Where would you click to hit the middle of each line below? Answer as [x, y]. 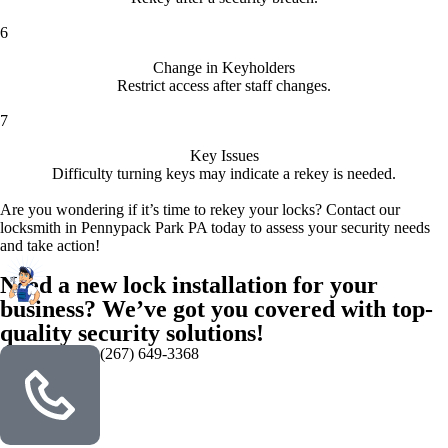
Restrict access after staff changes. [224, 85]
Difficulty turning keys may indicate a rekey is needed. [224, 173]
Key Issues [224, 155]
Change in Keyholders [224, 67]
